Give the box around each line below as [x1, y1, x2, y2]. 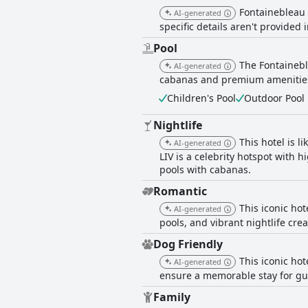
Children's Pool [167, 91, 236, 105]
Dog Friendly [153, 236, 223, 252]
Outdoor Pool [244, 91, 305, 105]
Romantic [153, 184, 207, 199]
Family [153, 289, 190, 305]
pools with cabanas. [159, 163, 251, 177]
